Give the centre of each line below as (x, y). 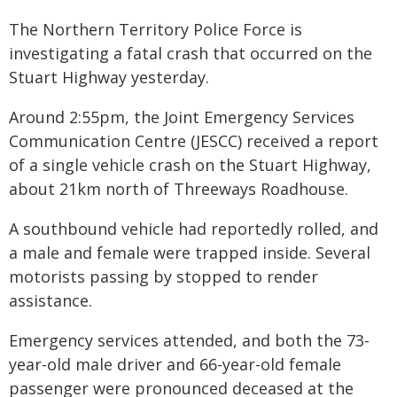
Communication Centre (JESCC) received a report (194, 141)
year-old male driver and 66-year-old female (175, 364)
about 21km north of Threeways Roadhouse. (179, 189)
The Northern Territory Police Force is (156, 29)
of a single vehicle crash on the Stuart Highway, (190, 165)
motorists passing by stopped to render (163, 276)
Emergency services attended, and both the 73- (189, 340)
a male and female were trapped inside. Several (190, 253)
